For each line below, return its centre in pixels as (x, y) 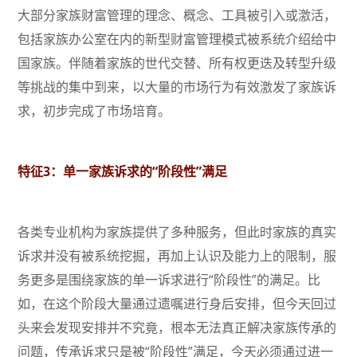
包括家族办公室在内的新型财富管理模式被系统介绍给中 (177, 39)
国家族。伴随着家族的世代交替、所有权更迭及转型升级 (177, 63)
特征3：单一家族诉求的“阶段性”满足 (123, 172)
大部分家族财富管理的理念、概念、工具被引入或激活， (177, 16)
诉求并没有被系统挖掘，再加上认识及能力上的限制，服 (177, 256)
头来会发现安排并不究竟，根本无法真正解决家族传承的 (177, 328)
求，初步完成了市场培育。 (94, 111)
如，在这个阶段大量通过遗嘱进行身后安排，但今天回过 (177, 304)
